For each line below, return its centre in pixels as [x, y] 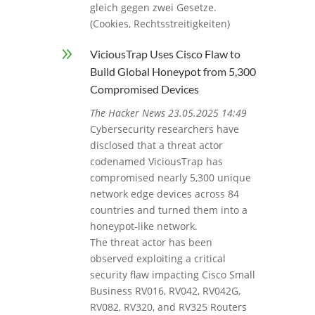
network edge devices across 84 [164, 194]
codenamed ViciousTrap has [156, 162]
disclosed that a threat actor [156, 146]
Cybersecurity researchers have [164, 129]
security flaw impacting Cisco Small [172, 275]
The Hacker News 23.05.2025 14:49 [168, 113]
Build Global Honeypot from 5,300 [173, 72]
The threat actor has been [151, 243]
